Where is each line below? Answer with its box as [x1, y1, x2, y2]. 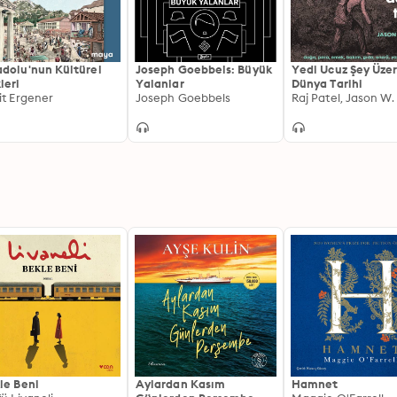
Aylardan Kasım [136, 377, 226, 391]
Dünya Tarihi [292, 76, 362, 90]
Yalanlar [136, 76, 184, 90]
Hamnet [292, 377, 339, 391]
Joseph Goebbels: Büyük [136, 62, 272, 76]
